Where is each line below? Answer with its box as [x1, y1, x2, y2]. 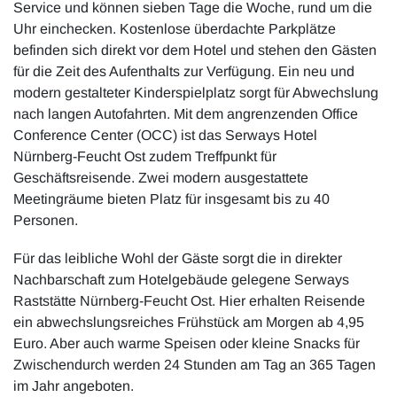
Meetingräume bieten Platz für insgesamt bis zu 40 [13, 191, 330, 206]
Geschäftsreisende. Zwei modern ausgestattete [13, 169, 308, 185]
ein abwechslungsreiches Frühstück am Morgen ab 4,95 [13, 315, 364, 331]
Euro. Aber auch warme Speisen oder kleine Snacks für [13, 336, 360, 352]
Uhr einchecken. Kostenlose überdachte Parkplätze [13, 20, 336, 36]
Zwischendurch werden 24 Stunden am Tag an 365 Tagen [13, 357, 376, 373]
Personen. [13, 212, 78, 228]
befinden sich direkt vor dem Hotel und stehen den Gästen [13, 42, 377, 58]
